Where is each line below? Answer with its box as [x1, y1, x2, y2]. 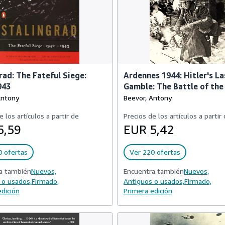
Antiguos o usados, [124, 177, 184, 185]
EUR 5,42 [124, 123, 174, 137]
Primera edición [124, 186, 172, 195]
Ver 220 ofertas [130, 148, 180, 156]
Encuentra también [124, 167, 184, 175]
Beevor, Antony [124, 93, 172, 102]
